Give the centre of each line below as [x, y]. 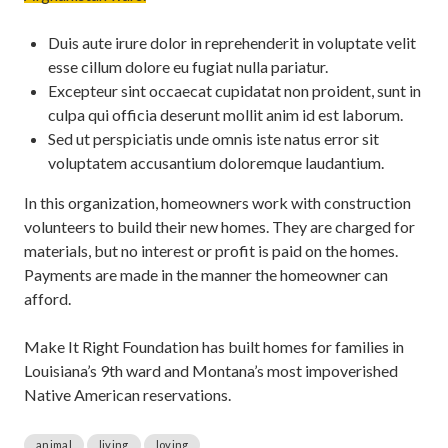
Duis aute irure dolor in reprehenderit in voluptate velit [232, 42]
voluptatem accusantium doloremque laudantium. [216, 162]
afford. [47, 298]
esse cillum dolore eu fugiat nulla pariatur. [188, 66]
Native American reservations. [127, 394]
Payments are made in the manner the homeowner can [206, 274]
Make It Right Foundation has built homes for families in [214, 346]
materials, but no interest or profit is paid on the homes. [211, 250]
